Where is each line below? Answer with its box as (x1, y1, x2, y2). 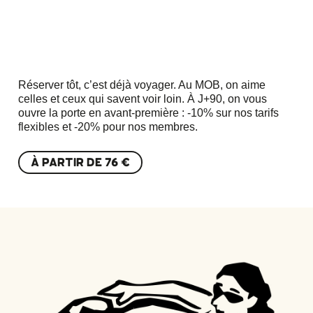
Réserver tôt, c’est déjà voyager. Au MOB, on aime (17, 79, 265, 92)
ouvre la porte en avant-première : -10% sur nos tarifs (17, 107, 279, 119)
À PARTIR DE (30, 154, 105, 170)
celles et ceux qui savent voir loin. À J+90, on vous (17, 93, 267, 105)
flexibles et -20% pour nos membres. (17, 121, 198, 133)
